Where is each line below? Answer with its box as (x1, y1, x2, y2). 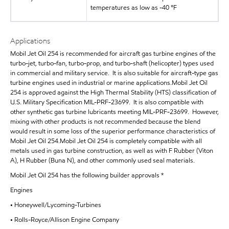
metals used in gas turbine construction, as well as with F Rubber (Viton (10, 146, 213, 155)
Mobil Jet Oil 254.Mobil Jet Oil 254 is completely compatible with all (10, 136, 202, 146)
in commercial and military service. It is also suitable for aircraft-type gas (10, 68, 218, 78)
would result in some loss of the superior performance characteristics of (10, 126, 215, 136)
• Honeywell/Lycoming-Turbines (10, 200, 101, 210)
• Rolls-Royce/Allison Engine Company (10, 215, 119, 224)
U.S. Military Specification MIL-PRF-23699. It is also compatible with (10, 97, 203, 107)
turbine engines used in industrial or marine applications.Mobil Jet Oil (10, 78, 208, 87)
